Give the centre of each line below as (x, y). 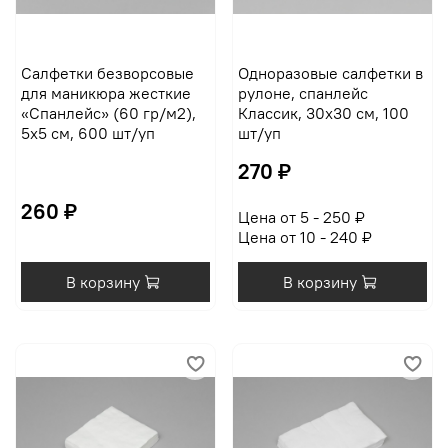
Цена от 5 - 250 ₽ (301, 217)
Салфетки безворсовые (107, 73)
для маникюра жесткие (105, 93)
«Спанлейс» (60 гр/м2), (108, 113)
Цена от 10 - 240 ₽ (304, 237)
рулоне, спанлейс (302, 93)
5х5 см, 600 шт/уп (87, 133)
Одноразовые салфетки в (330, 73)
